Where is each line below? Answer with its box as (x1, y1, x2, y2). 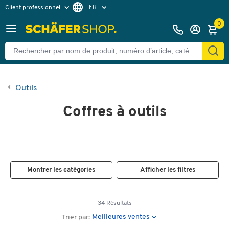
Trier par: (61, 214, 90, 221)
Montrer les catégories (27, 167, 96, 173)
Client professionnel (5, 4, 62, 11)
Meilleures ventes (92, 213, 150, 221)
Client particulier (10, 18, 56, 25)
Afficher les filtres (140, 167, 196, 173)
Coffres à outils (62, 105, 167, 120)
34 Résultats (97, 200, 132, 207)
